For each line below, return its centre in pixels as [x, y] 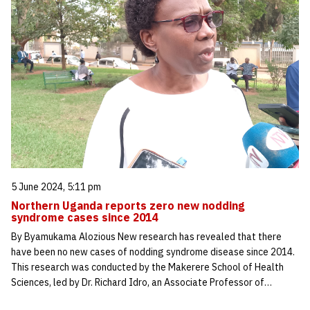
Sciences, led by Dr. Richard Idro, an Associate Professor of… [142, 282]
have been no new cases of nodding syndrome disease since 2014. [153, 252]
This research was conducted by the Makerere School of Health [147, 267]
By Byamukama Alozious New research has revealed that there [146, 237]
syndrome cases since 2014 [84, 217]
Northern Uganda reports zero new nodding [128, 206]
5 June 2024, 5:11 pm [56, 187]
